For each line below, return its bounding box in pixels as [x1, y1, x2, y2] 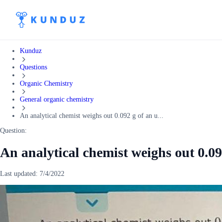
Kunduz [20, 47, 42, 55]
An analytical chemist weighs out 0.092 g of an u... [20, 112, 164, 120]
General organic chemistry [20, 96, 94, 104]
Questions [20, 63, 47, 71]
